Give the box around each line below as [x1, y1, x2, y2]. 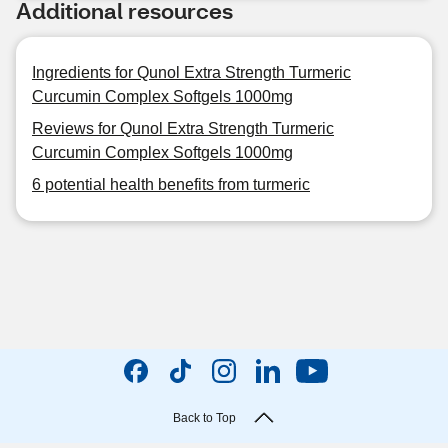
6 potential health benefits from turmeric [32, 176, 310, 193]
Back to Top [172, 411, 236, 425]
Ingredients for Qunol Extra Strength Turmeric [32, 64, 351, 81]
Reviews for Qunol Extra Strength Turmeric [32, 120, 334, 137]
